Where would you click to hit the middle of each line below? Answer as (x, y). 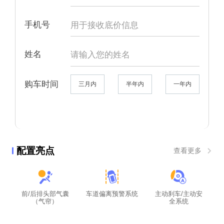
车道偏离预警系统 (112, 193)
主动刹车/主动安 (178, 193)
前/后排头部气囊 (45, 193)
